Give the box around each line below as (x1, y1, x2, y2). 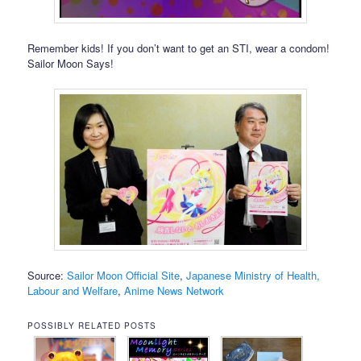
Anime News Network (124, 282, 225, 298)
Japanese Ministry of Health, (186, 267, 321, 283)
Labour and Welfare (27, 282, 118, 298)
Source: (27, 267, 68, 283)
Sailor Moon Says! (27, 56, 114, 72)
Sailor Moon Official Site (67, 267, 180, 283)
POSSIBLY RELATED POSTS (27, 319, 157, 331)
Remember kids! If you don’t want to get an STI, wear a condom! (27, 40, 330, 56)
